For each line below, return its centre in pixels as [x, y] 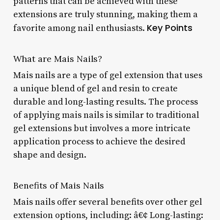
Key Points [169, 27]
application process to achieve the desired [99, 141]
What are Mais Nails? [57, 58]
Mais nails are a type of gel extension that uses [108, 75]
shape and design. [50, 155]
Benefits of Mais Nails [58, 185]
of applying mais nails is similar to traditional [106, 115]
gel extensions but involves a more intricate [102, 128]
